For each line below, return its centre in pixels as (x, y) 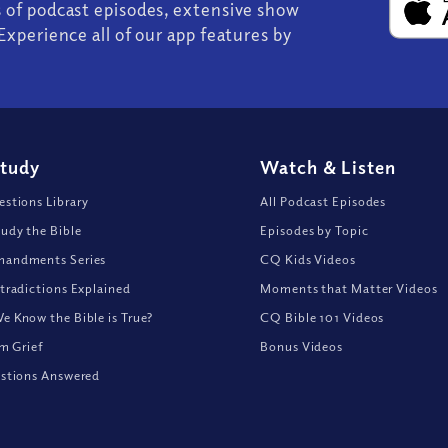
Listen (366, 166)
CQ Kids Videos (308, 258)
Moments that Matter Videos (349, 287)
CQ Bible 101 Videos (322, 316)
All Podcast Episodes (323, 200)
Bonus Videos (302, 345)
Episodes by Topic (314, 229)
